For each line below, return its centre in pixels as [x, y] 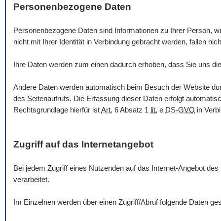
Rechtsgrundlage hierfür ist [57, 110]
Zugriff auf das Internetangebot [83, 145]
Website [197, 87]
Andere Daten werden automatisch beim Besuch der [98, 87]
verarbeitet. [31, 180]
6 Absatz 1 [131, 110]
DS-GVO [180, 110]
